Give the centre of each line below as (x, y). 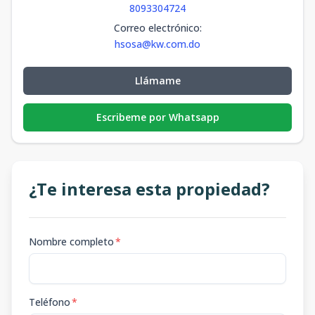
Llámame (157, 81)
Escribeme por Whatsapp (157, 117)
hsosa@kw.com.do (157, 44)
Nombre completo (71, 242)
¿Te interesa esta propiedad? (149, 189)
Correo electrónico (156, 28)
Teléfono (50, 302)
